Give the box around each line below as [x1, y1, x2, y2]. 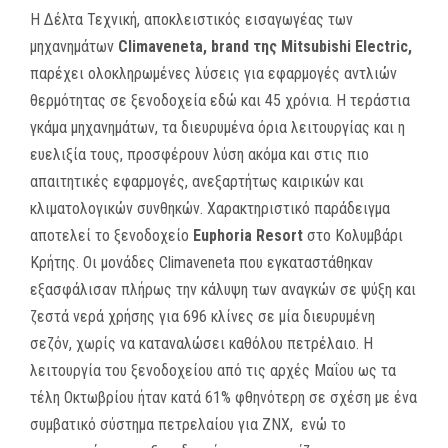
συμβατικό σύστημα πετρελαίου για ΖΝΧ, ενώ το [30, 414, 346, 434]
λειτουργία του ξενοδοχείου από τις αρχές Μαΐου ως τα [30, 360, 396, 380]
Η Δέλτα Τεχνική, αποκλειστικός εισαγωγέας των [30, 9, 353, 29]
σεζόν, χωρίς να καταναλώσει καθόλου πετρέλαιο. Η [30, 333, 373, 353]
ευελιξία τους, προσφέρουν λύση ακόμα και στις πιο [30, 144, 369, 164]
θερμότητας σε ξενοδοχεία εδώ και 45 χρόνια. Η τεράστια [30, 90, 410, 110]
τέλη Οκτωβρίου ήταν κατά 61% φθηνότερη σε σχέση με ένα [30, 387, 417, 407]
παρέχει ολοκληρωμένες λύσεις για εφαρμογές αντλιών [30, 63, 397, 83]
